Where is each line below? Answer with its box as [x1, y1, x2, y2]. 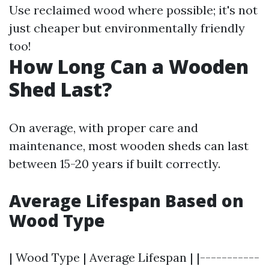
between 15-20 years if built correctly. [9, 156, 220, 171]
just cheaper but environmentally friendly [9, 20, 245, 35]
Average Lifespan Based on [9, 189, 244, 212]
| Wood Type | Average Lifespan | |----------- [9, 250, 259, 265]
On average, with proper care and [9, 120, 198, 135]
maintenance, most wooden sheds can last [9, 138, 249, 153]
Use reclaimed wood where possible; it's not [9, 2, 258, 17]
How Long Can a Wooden [9, 53, 249, 79]
